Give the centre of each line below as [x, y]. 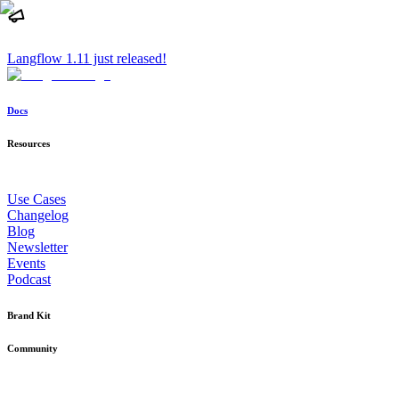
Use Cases [37, 199]
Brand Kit [29, 315]
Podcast [29, 279]
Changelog [38, 215]
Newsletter [37, 247]
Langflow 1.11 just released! [87, 58]
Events [26, 263]
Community [33, 348]
